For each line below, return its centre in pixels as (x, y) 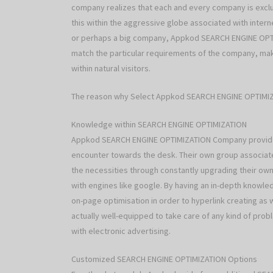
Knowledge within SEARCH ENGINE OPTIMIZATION (159, 125)
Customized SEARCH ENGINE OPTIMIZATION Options (164, 259)
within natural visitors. (111, 69)
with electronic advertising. (121, 231)
